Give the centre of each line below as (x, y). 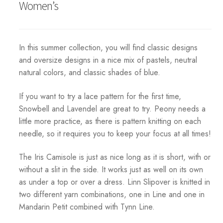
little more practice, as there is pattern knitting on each (110, 121)
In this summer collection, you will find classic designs (108, 48)
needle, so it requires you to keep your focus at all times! (115, 133)
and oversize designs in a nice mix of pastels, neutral (108, 60)
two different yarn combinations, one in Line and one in (111, 195)
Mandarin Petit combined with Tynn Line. (87, 207)
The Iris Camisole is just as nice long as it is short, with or (114, 157)
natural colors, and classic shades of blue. (89, 73)
